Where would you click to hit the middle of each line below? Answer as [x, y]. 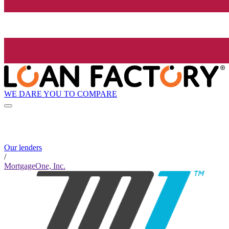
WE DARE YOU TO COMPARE [61, 94]
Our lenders [23, 148]
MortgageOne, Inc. [35, 166]
